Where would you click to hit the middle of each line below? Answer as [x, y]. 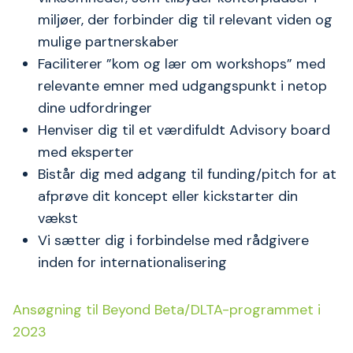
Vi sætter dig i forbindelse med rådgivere [173, 240]
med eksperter [86, 152]
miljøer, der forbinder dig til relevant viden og [185, 20]
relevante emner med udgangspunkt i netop [182, 86]
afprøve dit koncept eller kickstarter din [168, 196]
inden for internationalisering [132, 262]
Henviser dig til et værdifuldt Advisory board [184, 130]
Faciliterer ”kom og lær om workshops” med [182, 64]
